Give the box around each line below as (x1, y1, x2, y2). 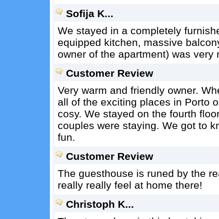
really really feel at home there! (57, 179, 202, 191)
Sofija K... (66, 8, 113, 19)
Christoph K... (66, 198, 134, 210)
